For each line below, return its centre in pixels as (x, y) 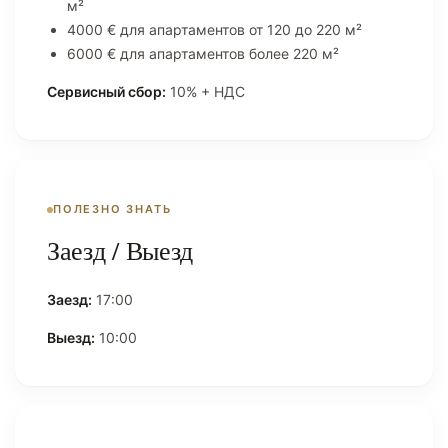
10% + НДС (205, 91)
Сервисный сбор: (106, 91)
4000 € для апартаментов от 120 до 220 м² (214, 29)
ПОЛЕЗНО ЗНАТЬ (112, 209)
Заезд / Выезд (120, 250)
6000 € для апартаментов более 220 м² (203, 53)
